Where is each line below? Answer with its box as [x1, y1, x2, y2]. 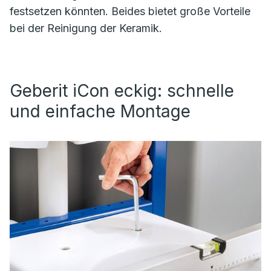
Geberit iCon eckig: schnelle [10, 80, 234, 101]
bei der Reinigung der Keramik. [10, 21, 162, 34]
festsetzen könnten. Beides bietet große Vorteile [10, 4, 250, 18]
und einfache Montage [10, 100, 191, 122]
